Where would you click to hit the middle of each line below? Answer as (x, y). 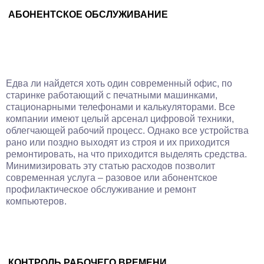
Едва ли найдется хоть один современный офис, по (119, 83)
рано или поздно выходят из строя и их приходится (118, 142)
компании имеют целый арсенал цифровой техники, (120, 119)
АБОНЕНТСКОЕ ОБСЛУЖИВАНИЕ (88, 14)
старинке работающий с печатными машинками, (112, 95)
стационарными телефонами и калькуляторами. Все (121, 107)
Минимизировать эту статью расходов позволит (110, 166)
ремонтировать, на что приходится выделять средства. (126, 154)
